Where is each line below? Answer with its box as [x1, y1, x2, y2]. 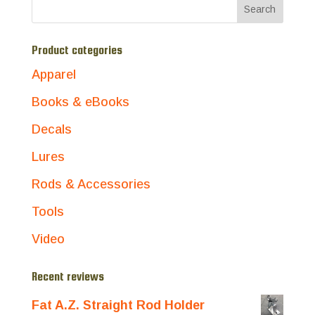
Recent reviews [31, 270, 104, 284]
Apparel [31, 67, 76, 82]
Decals [31, 122, 72, 137]
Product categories [31, 44, 122, 58]
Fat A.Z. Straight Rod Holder [31, 298, 205, 313]
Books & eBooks [31, 95, 129, 110]
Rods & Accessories [31, 177, 150, 192]
